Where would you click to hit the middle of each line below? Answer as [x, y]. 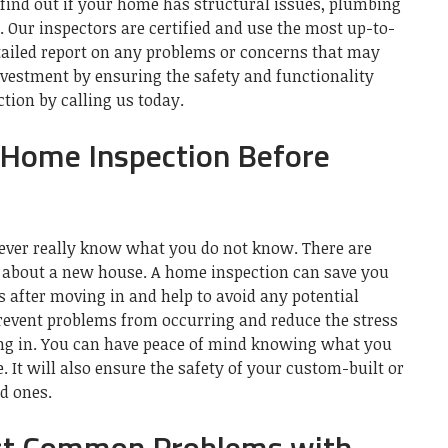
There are [337, 247]
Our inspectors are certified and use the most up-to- [201, 27]
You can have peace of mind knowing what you [216, 343]
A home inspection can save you [270, 271]
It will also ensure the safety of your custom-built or [208, 367]
